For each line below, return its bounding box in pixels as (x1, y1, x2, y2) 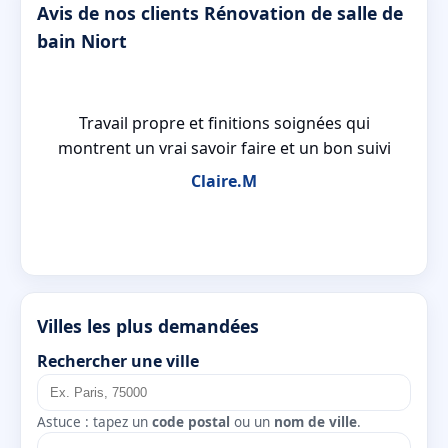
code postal (152, 412, 230, 432)
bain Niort (37, 28, 127, 53)
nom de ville (274, 412, 357, 432)
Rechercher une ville (37, 350, 199, 373)
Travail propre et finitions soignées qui (78, 111, 370, 134)
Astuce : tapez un (37, 412, 152, 432)
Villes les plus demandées (37, 313, 259, 338)
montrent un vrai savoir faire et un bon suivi (57, 136, 391, 159)
